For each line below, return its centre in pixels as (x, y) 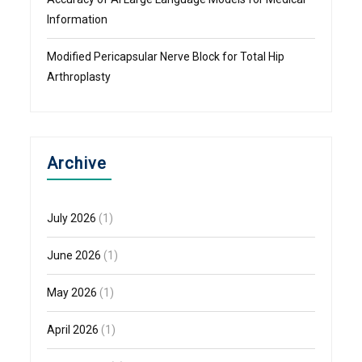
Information (78, 20)
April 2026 (73, 330)
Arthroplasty (79, 77)
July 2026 (72, 219)
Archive (77, 164)
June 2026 (74, 256)
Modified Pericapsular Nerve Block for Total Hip (166, 57)
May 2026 (72, 293)
